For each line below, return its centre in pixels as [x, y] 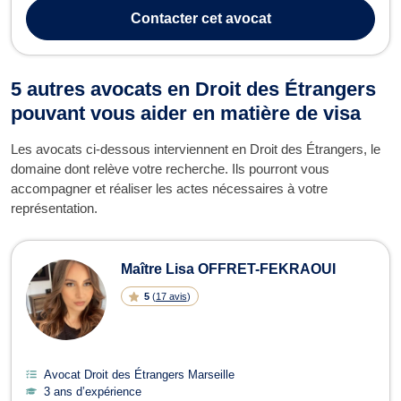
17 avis [171, 296]
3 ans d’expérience [93, 391]
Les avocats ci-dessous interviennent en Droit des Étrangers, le [196, 149]
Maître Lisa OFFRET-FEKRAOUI [228, 269]
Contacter [164, 18]
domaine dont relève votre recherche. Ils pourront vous [170, 168]
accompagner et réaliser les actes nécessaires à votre [169, 188]
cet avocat [234, 18]
